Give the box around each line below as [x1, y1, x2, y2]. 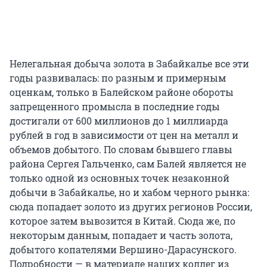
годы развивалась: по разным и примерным [10, 72, 226, 85]
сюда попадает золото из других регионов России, [10, 200, 252, 213]
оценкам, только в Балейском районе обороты [10, 86, 234, 99]
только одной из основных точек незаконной [10, 172, 229, 185]
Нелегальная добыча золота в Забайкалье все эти [10, 57, 249, 70]
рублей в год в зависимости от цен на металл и [10, 129, 238, 142]
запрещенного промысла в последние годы [10, 100, 220, 113]
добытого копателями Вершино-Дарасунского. [10, 243, 237, 256]
